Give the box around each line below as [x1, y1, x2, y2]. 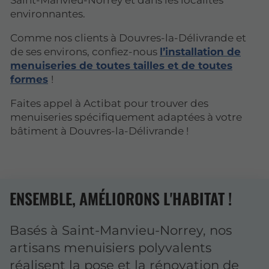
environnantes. [10, 8, 85, 20]
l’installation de [160, 46, 241, 58]
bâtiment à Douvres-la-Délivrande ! [10, 125, 189, 138]
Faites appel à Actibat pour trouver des [10, 97, 208, 110]
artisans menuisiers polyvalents [10, 239, 211, 255]
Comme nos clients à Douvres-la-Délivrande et [10, 32, 246, 44]
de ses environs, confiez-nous [10, 46, 160, 58]
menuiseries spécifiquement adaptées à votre [10, 111, 242, 124]
